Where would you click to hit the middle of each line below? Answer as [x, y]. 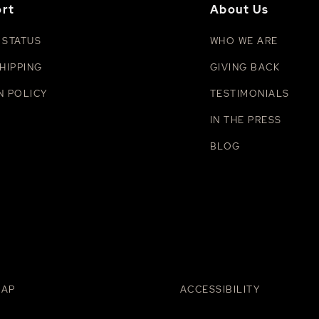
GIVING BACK [245, 68]
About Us [239, 10]
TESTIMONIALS [250, 94]
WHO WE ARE [244, 41]
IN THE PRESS [246, 120]
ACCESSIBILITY [220, 290]
